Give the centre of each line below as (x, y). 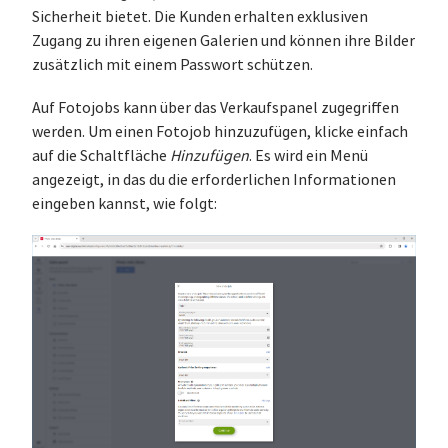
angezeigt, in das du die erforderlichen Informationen (214, 180)
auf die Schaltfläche (101, 156)
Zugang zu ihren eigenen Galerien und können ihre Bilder (223, 41)
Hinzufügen (209, 156)
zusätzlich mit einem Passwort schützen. (172, 65)
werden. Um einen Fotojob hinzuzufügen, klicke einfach (220, 132)
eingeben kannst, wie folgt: (124, 204)
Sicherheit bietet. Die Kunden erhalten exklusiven (200, 17)
